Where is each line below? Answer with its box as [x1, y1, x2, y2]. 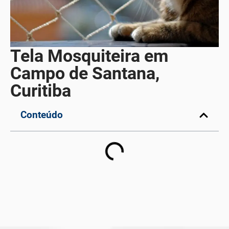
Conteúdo [20, 109, 63, 121]
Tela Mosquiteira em [10, 45, 168, 66]
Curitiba [10, 80, 71, 101]
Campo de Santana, [10, 63, 159, 84]
